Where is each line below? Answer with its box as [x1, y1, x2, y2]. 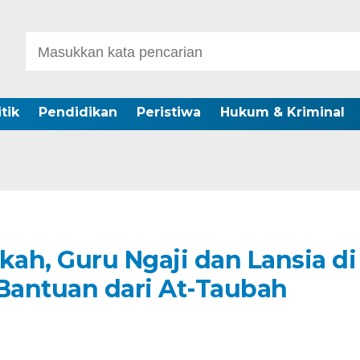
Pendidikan [38, 104, 117, 120]
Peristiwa [136, 104, 201, 120]
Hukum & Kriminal [219, 104, 345, 120]
